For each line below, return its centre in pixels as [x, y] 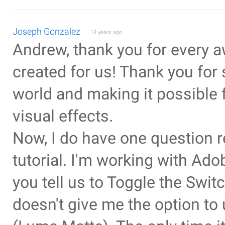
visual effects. [63, 116]
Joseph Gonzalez [46, 31]
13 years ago [106, 32]
